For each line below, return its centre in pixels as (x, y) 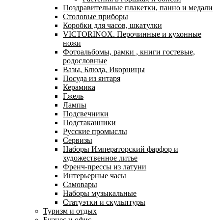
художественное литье (100, 158)
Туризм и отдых (70, 211)
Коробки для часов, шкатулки (112, 26)
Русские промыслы (95, 132)
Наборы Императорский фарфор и (121, 149)
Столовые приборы (96, 17)
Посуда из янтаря (92, 79)
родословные (85, 61)
